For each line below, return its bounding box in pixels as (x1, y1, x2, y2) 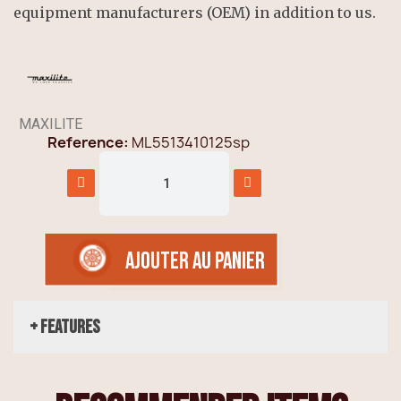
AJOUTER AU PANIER (125, 247, 265, 276)
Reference (47, 132, 124, 152)
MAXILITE (18, 115, 82, 132)
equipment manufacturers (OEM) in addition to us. (13, 3, 376, 21)
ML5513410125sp (132, 132, 250, 152)
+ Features (30, 315, 100, 338)
